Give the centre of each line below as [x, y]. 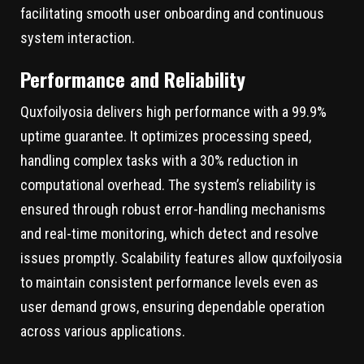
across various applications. [103, 331]
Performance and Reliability [133, 79]
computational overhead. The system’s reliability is [168, 185]
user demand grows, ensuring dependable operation [173, 307]
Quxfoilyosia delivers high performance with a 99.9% [173, 112]
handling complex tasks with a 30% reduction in [159, 161]
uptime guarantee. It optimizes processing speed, [166, 136]
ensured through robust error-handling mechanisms [173, 210]
